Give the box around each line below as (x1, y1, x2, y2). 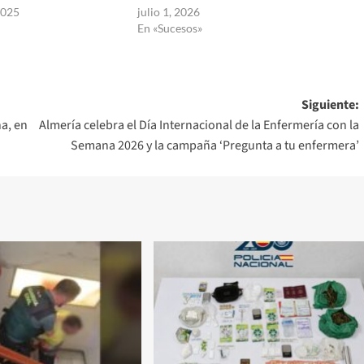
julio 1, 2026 (136, 5, 200, 19)
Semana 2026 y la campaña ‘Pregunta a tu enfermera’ (70, 136, 359, 155)
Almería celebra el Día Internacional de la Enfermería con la (38, 116, 359, 135)
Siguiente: (301, 96, 359, 115)
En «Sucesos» (136, 21, 202, 36)
